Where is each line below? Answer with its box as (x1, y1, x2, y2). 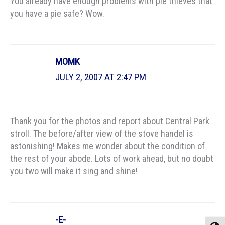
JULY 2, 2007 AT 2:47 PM (55, 71, 147, 83)
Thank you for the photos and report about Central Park (10, 116, 209, 127)
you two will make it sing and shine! (10, 166, 138, 177)
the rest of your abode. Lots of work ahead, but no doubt (10, 153, 213, 164)
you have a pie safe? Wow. (10, 8, 104, 19)
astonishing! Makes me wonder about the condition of (10, 141, 205, 152)
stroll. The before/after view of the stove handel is (10, 128, 193, 139)
